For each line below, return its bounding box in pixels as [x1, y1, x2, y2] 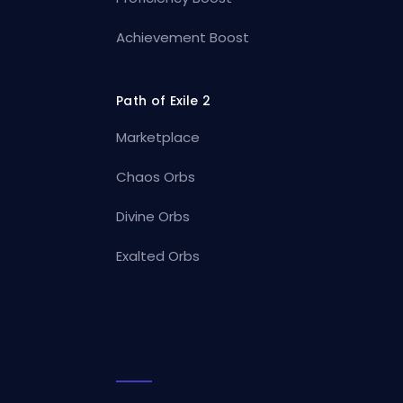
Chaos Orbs [116, 166, 196, 186]
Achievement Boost [116, 27, 250, 47]
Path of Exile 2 [116, 91, 210, 110]
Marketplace [116, 127, 201, 147]
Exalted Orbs [116, 246, 201, 265]
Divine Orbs [116, 206, 191, 226]
